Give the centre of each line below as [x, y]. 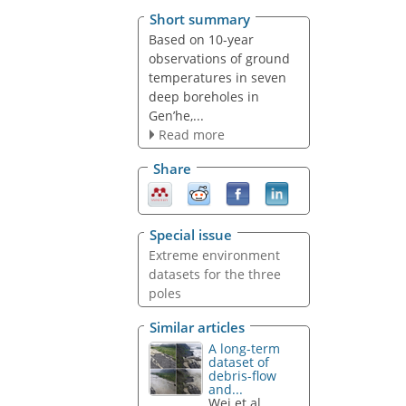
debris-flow [243, 376]
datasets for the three [214, 274]
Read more [191, 134]
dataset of [239, 362]
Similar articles [197, 328]
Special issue [191, 234]
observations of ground [219, 58]
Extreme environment [214, 255]
